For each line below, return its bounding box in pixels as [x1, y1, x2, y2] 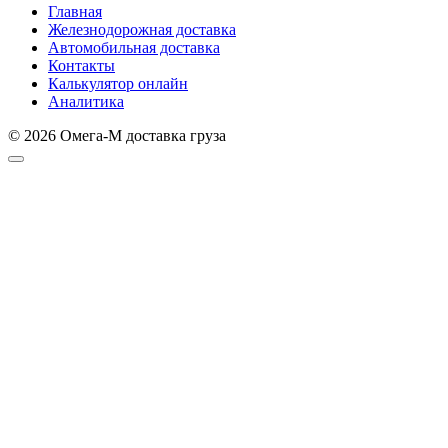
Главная [48, 2, 102, 20]
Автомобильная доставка [48, 38, 220, 56]
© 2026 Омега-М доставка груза [8, 126, 226, 144]
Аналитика [48, 92, 124, 110]
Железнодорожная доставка [48, 20, 236, 38]
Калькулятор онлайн [48, 74, 188, 92]
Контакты [48, 56, 115, 74]
